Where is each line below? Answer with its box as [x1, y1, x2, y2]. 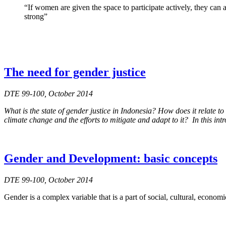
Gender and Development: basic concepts [4, 152, 217, 165]
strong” [24, 12, 47, 21]
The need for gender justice [4, 66, 146, 79]
